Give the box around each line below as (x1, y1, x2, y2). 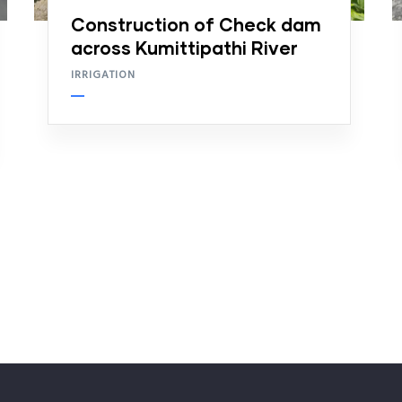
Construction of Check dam (71, 13, 321, 35)
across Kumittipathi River (71, 36, 298, 58)
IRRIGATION (71, 66, 135, 84)
